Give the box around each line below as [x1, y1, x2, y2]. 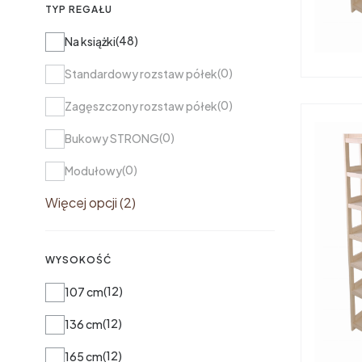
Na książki [65, 34, 116, 48]
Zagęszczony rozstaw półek [65, 99, 217, 113]
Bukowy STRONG [65, 131, 159, 145]
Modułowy [65, 163, 122, 178]
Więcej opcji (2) [45, 194, 136, 211]
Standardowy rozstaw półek [65, 66, 217, 81]
